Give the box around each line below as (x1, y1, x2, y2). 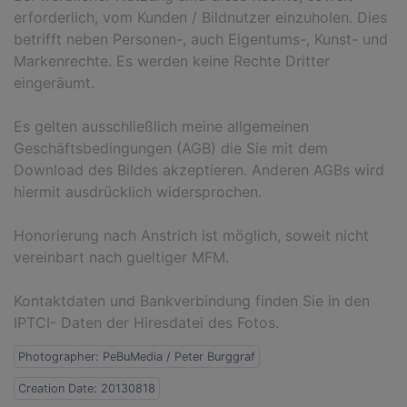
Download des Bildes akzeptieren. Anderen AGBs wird (14, 161, 384, 180)
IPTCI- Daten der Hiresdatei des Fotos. (14, 313, 279, 333)
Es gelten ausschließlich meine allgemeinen (14, 117, 309, 136)
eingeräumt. (14, 74, 94, 93)
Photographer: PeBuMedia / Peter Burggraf (18, 350, 255, 364)
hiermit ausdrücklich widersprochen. (14, 183, 262, 202)
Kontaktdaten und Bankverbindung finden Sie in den (14, 292, 370, 311)
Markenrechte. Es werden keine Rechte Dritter (14, 52, 330, 71)
